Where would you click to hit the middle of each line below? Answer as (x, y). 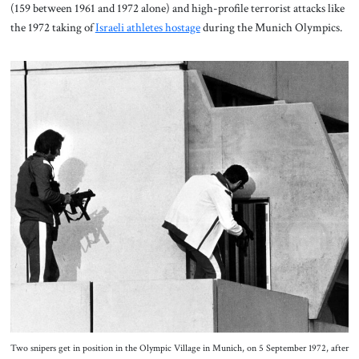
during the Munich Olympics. (272, 28)
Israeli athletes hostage (147, 28)
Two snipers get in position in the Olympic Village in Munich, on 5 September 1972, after (179, 349)
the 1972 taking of (52, 28)
